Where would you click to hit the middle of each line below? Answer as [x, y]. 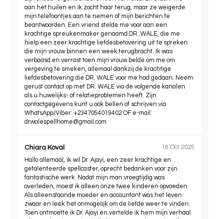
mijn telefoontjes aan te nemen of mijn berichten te [98, 16]
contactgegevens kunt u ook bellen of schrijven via [96, 104]
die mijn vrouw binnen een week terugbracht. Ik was [99, 51]
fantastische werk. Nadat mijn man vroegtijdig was [95, 177]
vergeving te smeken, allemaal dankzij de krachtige [98, 69]
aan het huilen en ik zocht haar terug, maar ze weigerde [105, 7]
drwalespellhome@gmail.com [66, 122]
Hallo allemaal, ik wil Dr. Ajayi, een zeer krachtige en [98, 160]
